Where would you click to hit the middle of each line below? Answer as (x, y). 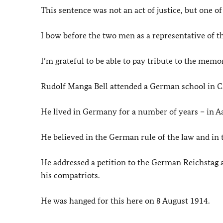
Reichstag (201, 162)
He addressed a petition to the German (112, 162)
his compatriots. (70, 175)
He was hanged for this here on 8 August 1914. (125, 201)
